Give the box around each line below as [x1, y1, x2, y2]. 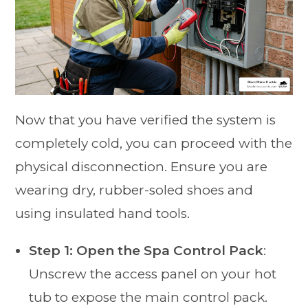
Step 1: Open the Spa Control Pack [29, 242, 264, 258]
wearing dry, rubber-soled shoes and [15, 181, 254, 198]
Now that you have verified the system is [15, 111, 276, 128]
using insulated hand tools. [15, 205, 190, 221]
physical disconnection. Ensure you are [15, 158, 268, 175]
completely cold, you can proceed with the [15, 135, 293, 151]
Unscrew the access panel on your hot [29, 265, 277, 282]
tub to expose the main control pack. [29, 289, 268, 305]
